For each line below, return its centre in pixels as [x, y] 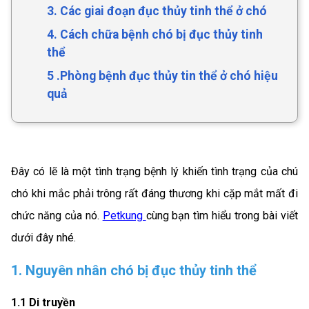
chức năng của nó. [57, 216]
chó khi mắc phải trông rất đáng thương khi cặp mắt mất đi [154, 193]
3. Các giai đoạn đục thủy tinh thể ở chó [157, 11]
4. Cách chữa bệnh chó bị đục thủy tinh [155, 34]
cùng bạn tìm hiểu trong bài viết [222, 216]
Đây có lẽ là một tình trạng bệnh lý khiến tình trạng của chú [154, 171]
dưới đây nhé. [43, 238]
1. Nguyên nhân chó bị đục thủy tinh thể [134, 270]
